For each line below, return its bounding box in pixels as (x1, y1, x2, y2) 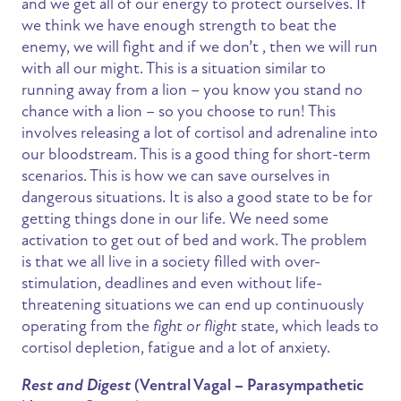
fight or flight (153, 316, 237, 337)
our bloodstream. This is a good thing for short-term (21, 144, 371, 165)
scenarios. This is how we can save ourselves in (21, 166, 330, 186)
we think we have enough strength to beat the (21, 15, 337, 36)
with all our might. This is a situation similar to (21, 58, 326, 79)
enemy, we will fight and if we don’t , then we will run (21, 37, 378, 57)
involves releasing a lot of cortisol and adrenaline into (21, 123, 378, 143)
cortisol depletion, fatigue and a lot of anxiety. (21, 337, 330, 358)
